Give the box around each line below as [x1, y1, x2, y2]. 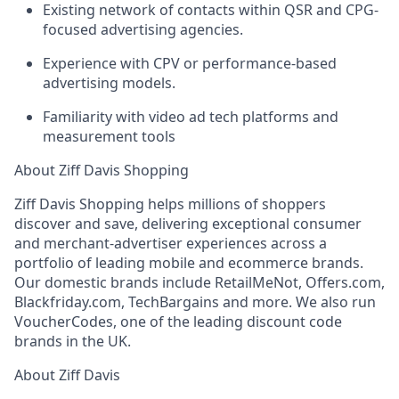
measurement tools [43, 126, 175, 146]
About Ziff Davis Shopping [14, 159, 189, 180]
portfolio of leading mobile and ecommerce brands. [14, 252, 363, 273]
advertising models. [43, 72, 175, 93]
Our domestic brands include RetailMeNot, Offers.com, [14, 272, 385, 292]
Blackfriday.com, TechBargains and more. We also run [14, 291, 376, 312]
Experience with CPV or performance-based [43, 53, 337, 73]
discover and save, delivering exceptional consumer [14, 213, 362, 233]
